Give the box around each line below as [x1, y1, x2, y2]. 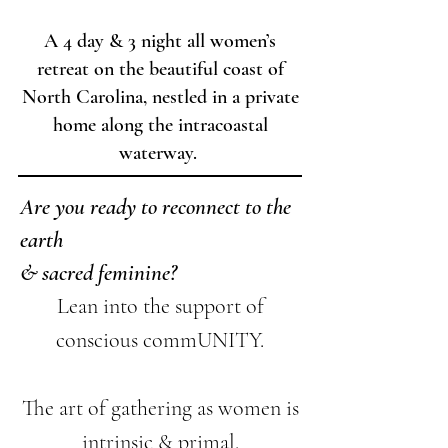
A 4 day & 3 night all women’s [44, 29, 276, 53]
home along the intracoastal [52, 113, 268, 137]
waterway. [118, 141, 202, 165]
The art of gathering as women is [21, 395, 299, 421]
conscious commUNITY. [56, 327, 264, 353]
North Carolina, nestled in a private [21, 85, 299, 109]
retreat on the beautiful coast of [36, 57, 284, 81]
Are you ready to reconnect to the [20, 193, 291, 221]
